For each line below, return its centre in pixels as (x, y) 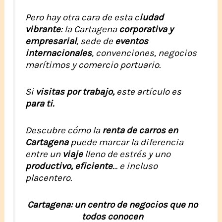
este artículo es (149, 91)
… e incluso (135, 166)
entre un (44, 154)
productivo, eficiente (69, 166)
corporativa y (146, 29)
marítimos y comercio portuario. (93, 65)
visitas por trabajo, (76, 91)
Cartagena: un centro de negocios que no (112, 204)
